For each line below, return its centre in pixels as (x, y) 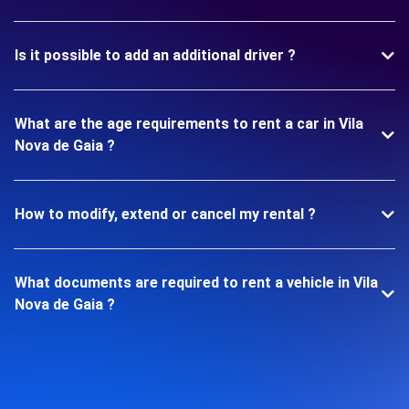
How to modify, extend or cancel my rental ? (165, 214)
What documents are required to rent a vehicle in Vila (196, 282)
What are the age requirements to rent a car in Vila (189, 123)
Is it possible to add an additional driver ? (155, 55)
